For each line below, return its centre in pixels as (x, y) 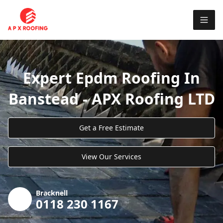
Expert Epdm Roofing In (111, 78)
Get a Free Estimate (111, 127)
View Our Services (111, 156)
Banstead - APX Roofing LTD (111, 99)
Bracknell (52, 193)
